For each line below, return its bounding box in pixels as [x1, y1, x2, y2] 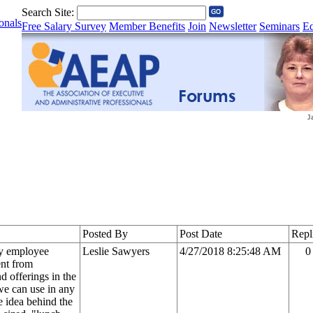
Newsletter [209, 20, 256, 32]
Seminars [259, 20, 300, 32]
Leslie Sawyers [82, 245, 150, 257]
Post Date [180, 227, 222, 240]
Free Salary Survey [22, 20, 106, 32]
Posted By [82, 227, 128, 240]
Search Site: [22, 6, 77, 18]
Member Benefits [109, 20, 185, 32]
